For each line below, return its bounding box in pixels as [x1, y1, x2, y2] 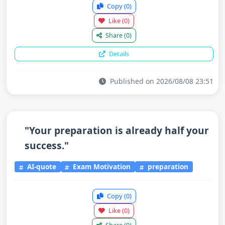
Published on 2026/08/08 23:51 [108, 76, 213, 86]
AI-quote [25, 162, 56, 172]
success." [25, 138, 69, 152]
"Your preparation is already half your [25, 123, 209, 137]
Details [107, 49, 129, 58]
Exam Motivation [71, 162, 131, 172]
